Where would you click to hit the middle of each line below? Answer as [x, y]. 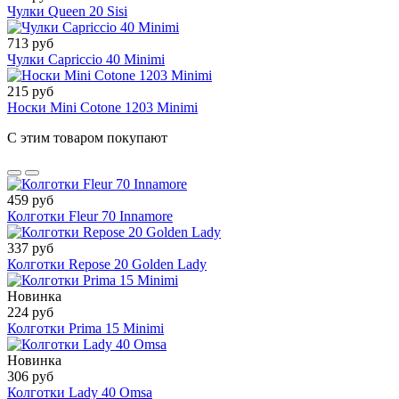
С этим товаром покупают [87, 138]
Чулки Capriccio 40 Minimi [86, 60]
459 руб [30, 200]
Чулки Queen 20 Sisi [67, 12]
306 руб [30, 377]
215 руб [30, 92]
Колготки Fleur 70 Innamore [90, 216]
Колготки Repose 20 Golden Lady [107, 265]
